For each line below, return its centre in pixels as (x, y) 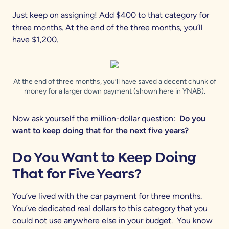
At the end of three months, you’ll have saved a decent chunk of (114, 82)
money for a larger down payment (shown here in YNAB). (114, 91)
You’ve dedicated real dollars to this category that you (110, 209)
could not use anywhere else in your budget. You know (112, 221)
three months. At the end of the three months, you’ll (108, 28)
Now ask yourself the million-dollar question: (96, 119)
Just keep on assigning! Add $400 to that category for (111, 15)
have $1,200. (35, 40)
